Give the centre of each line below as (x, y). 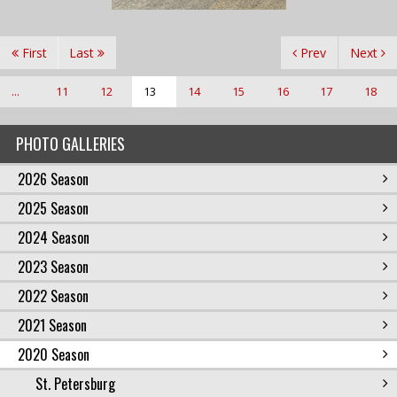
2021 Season (52, 325)
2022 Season (53, 296)
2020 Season (54, 354)
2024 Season (54, 237)
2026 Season (53, 179)
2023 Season (53, 267)
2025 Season (53, 208)
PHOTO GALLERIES (70, 144)
